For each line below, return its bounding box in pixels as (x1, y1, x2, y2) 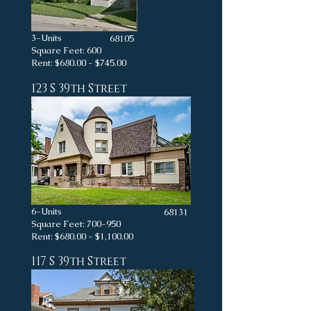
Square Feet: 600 (31, 44, 101, 56)
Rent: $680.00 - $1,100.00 (31, 230, 133, 242)
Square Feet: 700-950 (31, 218, 121, 230)
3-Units (31, 32, 114, 44)
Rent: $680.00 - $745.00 (31, 57, 126, 69)
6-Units (31, 205, 114, 217)
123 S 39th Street (31, 81, 127, 96)
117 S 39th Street (31, 253, 126, 269)
